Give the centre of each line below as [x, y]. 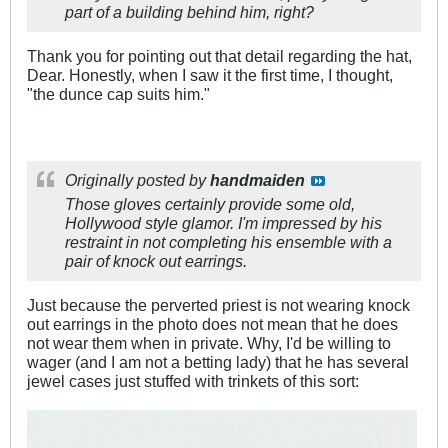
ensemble [311, 241]
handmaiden [257, 179]
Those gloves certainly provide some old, [210, 203]
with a [369, 241]
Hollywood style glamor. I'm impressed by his [223, 222]
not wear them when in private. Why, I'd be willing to [209, 342]
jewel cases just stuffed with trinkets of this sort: [193, 380]
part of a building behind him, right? [189, 11]
